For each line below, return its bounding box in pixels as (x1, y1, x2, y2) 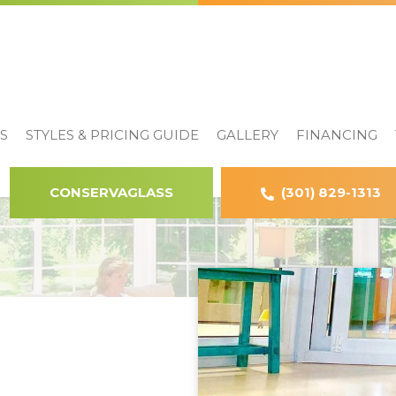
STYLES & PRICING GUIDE (26, 126, 199, 143)
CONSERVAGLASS (49, 184, 173, 202)
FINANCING (296, 126, 377, 143)
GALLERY (217, 126, 278, 143)
